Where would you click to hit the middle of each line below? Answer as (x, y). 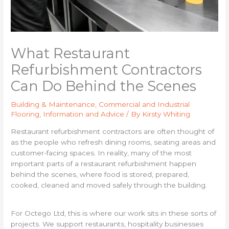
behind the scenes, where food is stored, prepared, (100, 174)
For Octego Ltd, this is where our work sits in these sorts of (114, 213)
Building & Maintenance (53, 105)
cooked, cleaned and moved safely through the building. (109, 185)
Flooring (25, 114)
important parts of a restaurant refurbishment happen (104, 163)
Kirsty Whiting (166, 114)
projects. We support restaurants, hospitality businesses (107, 224)
